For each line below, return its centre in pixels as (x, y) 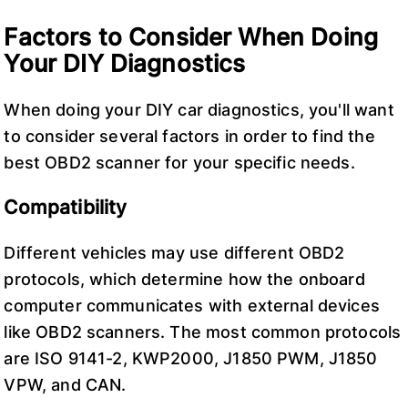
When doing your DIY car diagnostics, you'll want (199, 109)
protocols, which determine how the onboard (184, 279)
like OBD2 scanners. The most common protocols (203, 331)
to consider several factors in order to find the (189, 136)
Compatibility (66, 208)
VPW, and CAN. (65, 384)
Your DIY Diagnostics (125, 62)
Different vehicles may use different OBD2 (174, 252)
